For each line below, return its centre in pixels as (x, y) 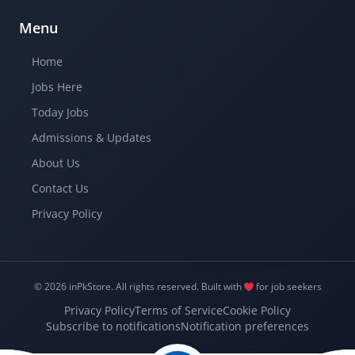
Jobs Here (57, 87)
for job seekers (287, 286)
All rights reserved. (157, 286)
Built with (222, 286)
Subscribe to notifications (113, 326)
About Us (56, 163)
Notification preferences (245, 326)
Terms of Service (179, 310)
